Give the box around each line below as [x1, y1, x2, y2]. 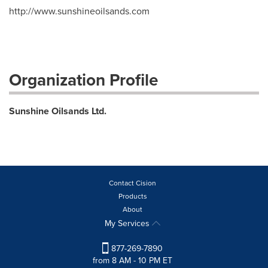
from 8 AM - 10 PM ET [93, 254, 172, 267]
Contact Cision [109, 178, 156, 188]
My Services [105, 217, 152, 229]
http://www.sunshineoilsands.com [9, 4, 150, 17]
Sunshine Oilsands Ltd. [9, 104, 106, 118]
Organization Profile [9, 68, 158, 92]
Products [118, 191, 147, 201]
